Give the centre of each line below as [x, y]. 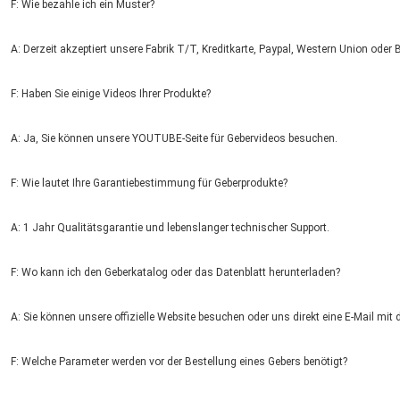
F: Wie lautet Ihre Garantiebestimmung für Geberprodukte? [149, 183]
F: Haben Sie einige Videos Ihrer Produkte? [111, 94]
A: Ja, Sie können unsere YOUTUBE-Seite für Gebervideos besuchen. [174, 139]
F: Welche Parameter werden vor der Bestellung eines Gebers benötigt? [179, 362]
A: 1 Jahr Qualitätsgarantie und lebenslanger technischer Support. [170, 228]
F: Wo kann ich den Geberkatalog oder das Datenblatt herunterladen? [175, 273]
